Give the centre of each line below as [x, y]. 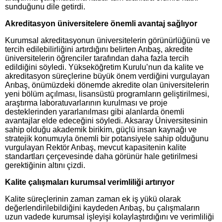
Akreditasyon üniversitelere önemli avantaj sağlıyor [101, 23]
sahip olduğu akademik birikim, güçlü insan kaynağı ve [101, 129]
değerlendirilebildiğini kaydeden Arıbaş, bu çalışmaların [102, 208]
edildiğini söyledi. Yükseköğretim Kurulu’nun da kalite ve [104, 67]
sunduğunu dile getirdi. [45, 6]
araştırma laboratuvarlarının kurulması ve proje [86, 103]
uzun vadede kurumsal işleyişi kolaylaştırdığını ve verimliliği [110, 217]
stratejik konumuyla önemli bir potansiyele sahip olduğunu [107, 138]
